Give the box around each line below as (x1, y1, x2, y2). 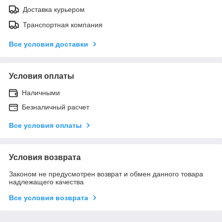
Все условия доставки (9, 40, 88, 48)
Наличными (22, 88, 60, 97)
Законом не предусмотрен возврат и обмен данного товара (9, 169, 203, 178)
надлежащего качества (9, 177, 84, 186)
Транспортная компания (23, 20, 103, 29)
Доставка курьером (23, 5, 85, 13)
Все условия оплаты (9, 121, 82, 129)
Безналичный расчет (22, 103, 89, 111)
